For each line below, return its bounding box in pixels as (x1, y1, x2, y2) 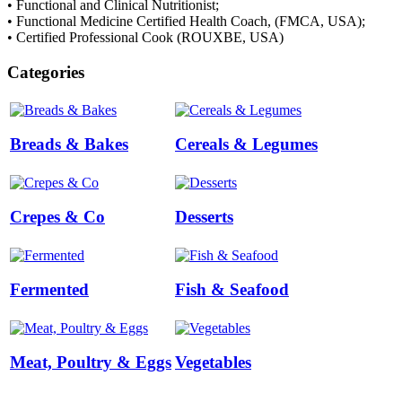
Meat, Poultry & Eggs (10, 353, 171, 372)
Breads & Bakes (10, 135, 128, 154)
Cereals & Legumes (175, 135, 318, 154)
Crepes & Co (10, 207, 105, 227)
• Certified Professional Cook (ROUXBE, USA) (7, 30, 284, 46)
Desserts (175, 207, 233, 227)
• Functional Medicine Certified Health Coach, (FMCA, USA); (7, 13, 365, 30)
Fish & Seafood (175, 280, 289, 300)
